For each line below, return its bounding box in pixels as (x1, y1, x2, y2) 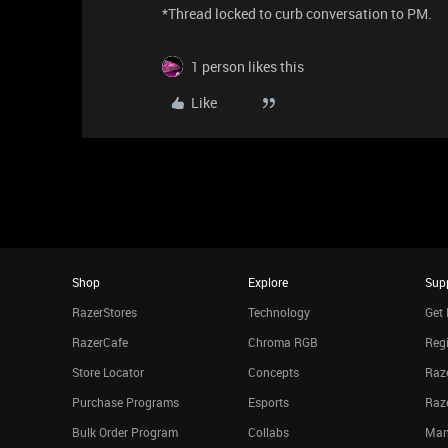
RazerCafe (72, 334, 128, 350)
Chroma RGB (248, 334, 319, 350)
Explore (248, 274, 289, 290)
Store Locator (72, 364, 144, 380)
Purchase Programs (72, 394, 179, 410)
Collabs (248, 424, 290, 440)
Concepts (248, 364, 300, 380)
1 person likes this (191, 57, 304, 76)
